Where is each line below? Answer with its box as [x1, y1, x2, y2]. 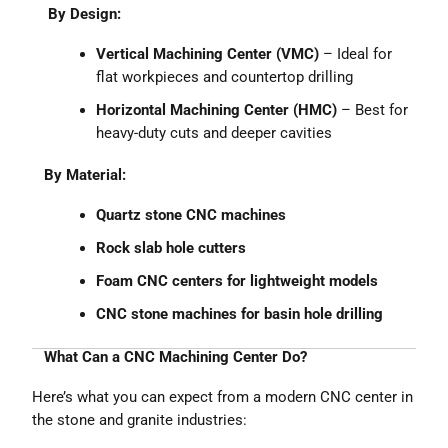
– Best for [337, 101, 409, 120]
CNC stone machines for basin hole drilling [96, 305, 384, 324]
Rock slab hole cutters [96, 239, 247, 258]
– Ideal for [319, 45, 393, 64]
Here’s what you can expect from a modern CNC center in [32, 387, 414, 406]
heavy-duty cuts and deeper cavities [96, 124, 333, 143]
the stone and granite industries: [32, 410, 248, 429]
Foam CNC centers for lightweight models [96, 272, 379, 291]
